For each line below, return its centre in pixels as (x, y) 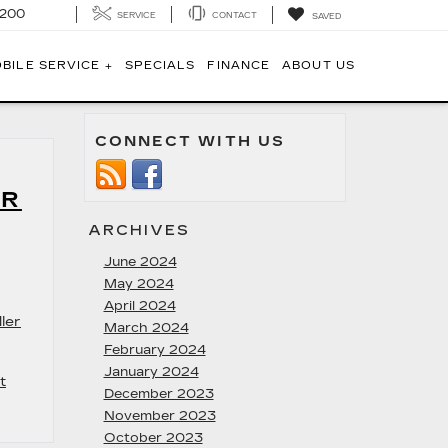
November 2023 (159, 416)
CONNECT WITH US (189, 141)
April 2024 (139, 306)
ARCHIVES (139, 230)
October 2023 (153, 438)
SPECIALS (160, 65)
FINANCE (239, 65)
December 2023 (158, 394)
